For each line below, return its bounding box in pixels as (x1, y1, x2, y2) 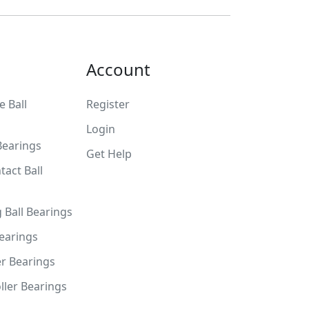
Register (86, 97, 130, 112)
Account (86, 58, 150, 81)
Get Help (86, 146, 132, 162)
